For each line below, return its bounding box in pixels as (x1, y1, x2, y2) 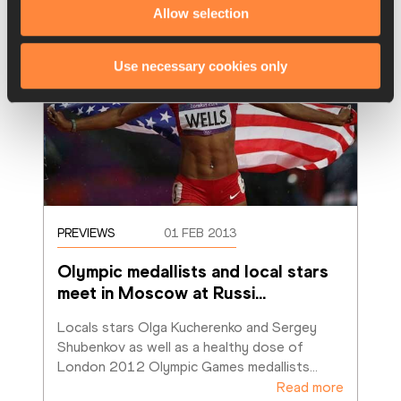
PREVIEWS (57, 226, 115, 241)
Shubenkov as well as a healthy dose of (57, 338, 304, 355)
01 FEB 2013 (164, 226, 237, 241)
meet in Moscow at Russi (57, 282, 256, 303)
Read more (277, 379, 344, 396)
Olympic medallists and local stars (57, 260, 329, 282)
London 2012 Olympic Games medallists (57, 358, 311, 375)
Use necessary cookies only (114, 57, 287, 73)
